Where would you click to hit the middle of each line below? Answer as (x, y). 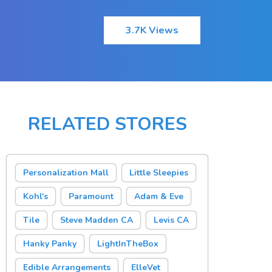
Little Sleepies (159, 173)
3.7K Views (152, 30)
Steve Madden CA (97, 220)
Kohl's (36, 196)
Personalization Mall (66, 173)
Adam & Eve (159, 196)
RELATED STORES (107, 124)
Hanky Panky (50, 244)
